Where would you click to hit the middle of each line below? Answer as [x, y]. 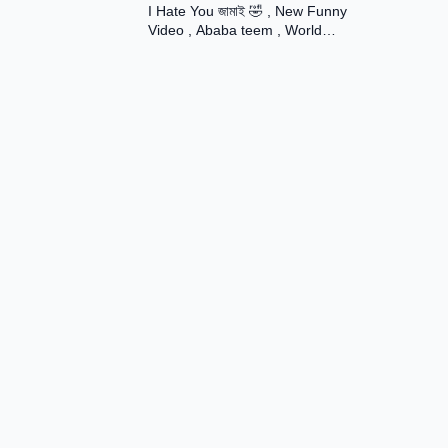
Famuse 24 [184, 49]
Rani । [169, 18]
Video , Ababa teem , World [235, 30]
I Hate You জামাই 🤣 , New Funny [247, 11]
